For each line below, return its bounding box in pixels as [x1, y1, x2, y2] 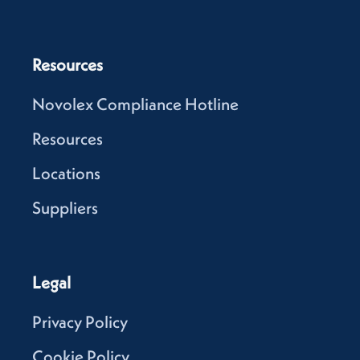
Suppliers [31, 197, 98, 219]
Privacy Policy [31, 311, 128, 333]
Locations [31, 162, 100, 185]
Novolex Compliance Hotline [31, 93, 239, 116]
